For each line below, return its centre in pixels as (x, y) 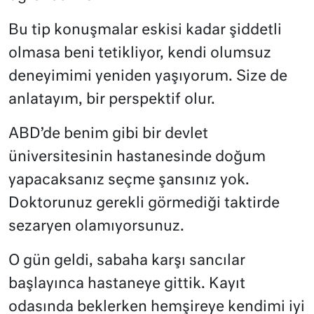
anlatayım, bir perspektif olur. (112, 100)
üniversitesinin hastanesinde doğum (137, 158)
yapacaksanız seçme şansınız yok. (129, 181)
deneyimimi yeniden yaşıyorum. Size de (148, 77)
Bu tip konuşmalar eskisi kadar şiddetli (145, 31)
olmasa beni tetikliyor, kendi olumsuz (140, 54)
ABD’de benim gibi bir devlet (108, 135)
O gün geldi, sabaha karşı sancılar (127, 261)
